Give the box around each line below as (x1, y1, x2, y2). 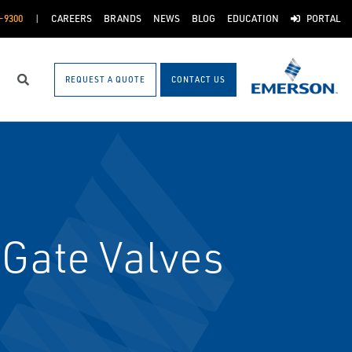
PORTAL (306, 13, 340, 24)
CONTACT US (171, 74, 225, 84)
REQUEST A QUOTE (65, 74, 145, 84)
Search (24, 79, 61, 94)
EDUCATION (226, 13, 279, 24)
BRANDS (103, 13, 141, 24)
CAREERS (50, 13, 92, 24)
